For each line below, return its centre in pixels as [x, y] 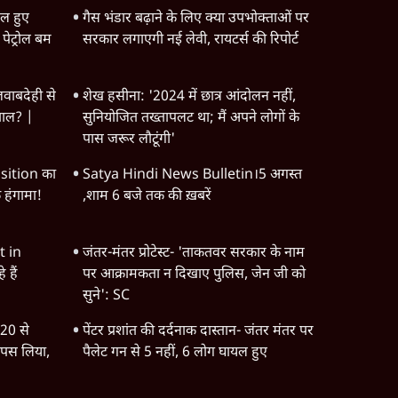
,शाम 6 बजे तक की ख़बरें [147, 197]
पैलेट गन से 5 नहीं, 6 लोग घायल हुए [175, 353]
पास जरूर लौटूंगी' [128, 140]
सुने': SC [106, 296]
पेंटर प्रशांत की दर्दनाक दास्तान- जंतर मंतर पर [198, 332]
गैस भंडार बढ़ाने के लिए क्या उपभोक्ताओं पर [195, 19]
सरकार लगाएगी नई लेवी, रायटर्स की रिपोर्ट [190, 40]
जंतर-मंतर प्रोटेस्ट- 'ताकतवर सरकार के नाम [193, 254]
